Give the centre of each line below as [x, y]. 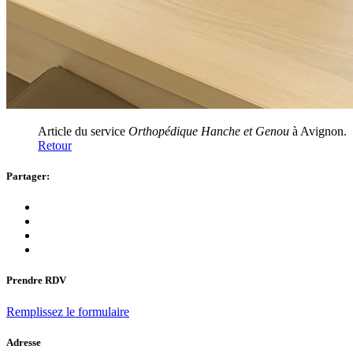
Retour [55, 145]
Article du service [83, 131]
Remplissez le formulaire [68, 311]
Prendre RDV [36, 281]
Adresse [24, 342]
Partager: [28, 176]
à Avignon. [318, 131]
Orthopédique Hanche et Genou [209, 131]
